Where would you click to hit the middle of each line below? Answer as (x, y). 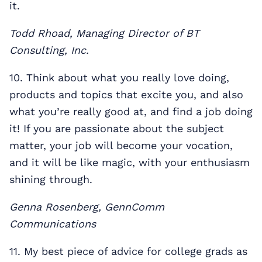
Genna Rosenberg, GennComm (87, 206)
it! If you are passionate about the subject (117, 128)
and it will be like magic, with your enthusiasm (130, 162)
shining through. (51, 179)
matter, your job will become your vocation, (121, 145)
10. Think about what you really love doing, (119, 77)
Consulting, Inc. (49, 50)
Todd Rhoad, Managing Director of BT (104, 33)
